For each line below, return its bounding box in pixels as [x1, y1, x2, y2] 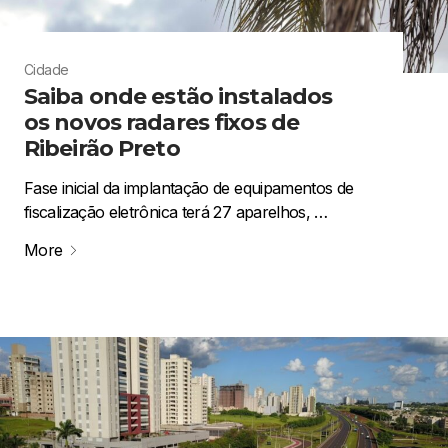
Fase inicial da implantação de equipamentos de [24, 177, 354, 198]
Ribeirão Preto [24, 134, 180, 162]
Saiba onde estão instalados [24, 82, 333, 110]
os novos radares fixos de [24, 108, 299, 136]
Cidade [24, 60, 69, 78]
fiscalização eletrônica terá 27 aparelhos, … [24, 201, 328, 222]
